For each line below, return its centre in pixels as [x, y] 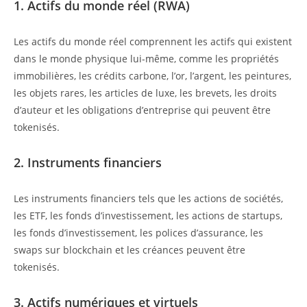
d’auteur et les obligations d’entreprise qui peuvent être [142, 110]
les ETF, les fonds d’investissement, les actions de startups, [148, 216]
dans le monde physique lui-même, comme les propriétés [146, 59]
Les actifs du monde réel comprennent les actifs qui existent [153, 42]
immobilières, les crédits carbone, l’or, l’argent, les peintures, [152, 76]
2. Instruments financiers [88, 163]
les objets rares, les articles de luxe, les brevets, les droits [145, 93]
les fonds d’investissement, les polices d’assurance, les [138, 233]
